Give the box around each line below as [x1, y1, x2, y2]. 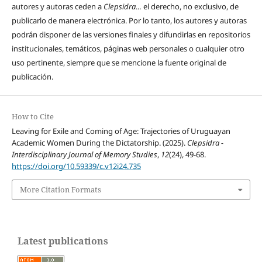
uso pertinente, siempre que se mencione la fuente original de [11, 57, 226, 68]
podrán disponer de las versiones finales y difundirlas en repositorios [11, 29, 250, 40]
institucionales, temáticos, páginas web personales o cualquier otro [11, 43, 244, 54]
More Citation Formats [19, 184, 101, 195]
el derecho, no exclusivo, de [141, 1, 239, 12]
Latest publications [18, 234, 108, 247]
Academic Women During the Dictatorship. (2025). [11, 137, 187, 149]
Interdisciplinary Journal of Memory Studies [11, 149, 157, 160]
